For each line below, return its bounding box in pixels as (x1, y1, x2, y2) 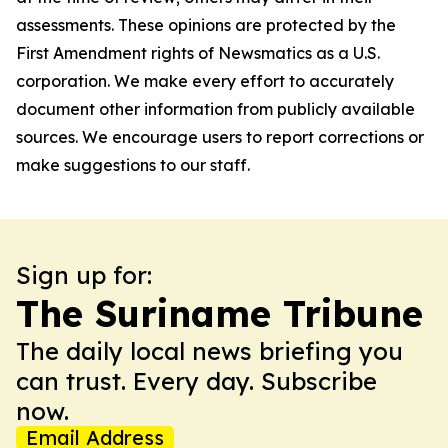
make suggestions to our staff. (16, 155, 250, 175)
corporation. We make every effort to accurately (16, 71, 394, 91)
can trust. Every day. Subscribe (16, 366, 377, 396)
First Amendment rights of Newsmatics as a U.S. (16, 43, 380, 63)
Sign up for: (16, 260, 152, 290)
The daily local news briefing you (16, 336, 403, 366)
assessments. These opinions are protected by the (16, 15, 396, 35)
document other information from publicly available (16, 99, 415, 119)
